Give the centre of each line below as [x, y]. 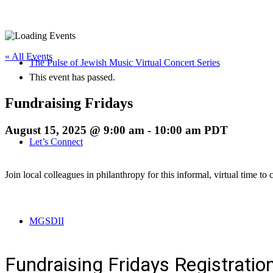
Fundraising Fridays [69, 103]
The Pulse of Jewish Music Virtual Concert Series [125, 62]
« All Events [29, 56]
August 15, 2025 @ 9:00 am [75, 130]
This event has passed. [72, 77]
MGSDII [47, 221]
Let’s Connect [56, 142]
